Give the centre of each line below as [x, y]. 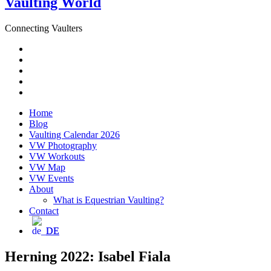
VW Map [47, 167]
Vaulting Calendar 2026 [74, 134]
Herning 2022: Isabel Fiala [88, 256]
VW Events [51, 178]
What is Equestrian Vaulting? [109, 200]
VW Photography [63, 145]
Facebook [47, 59]
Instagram [47, 70]
